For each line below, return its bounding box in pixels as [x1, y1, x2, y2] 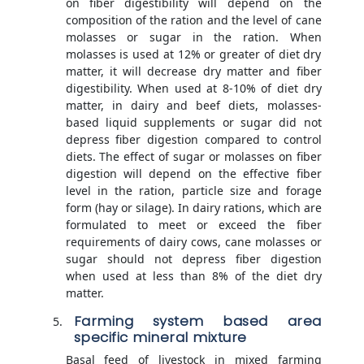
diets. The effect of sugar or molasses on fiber [65, 149, 322, 165]
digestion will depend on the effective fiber [65, 166, 322, 182]
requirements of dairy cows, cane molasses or [65, 234, 322, 250]
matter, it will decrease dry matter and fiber [65, 63, 322, 80]
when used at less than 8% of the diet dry [65, 268, 322, 284]
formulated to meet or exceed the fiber [65, 217, 322, 233]
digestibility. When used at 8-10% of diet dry [65, 80, 322, 97]
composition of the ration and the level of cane [65, 12, 322, 28]
